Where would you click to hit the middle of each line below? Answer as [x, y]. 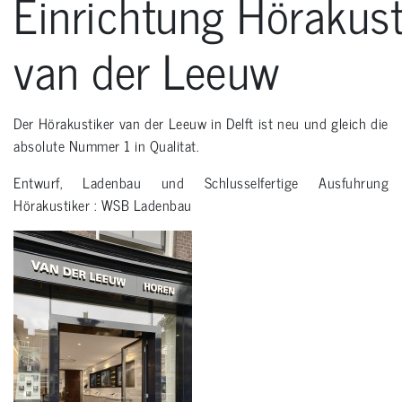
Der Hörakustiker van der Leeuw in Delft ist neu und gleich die [201, 123]
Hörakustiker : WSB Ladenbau [103, 205]
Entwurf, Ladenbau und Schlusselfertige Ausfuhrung [201, 183]
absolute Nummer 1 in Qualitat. [106, 146]
